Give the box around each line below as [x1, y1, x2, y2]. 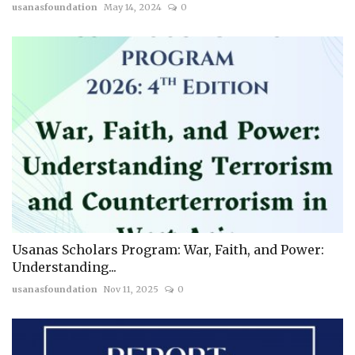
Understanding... [12, 259, 116, 276]
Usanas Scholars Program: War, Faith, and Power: [12, 242, 324, 258]
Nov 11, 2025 [104, 284, 158, 296]
